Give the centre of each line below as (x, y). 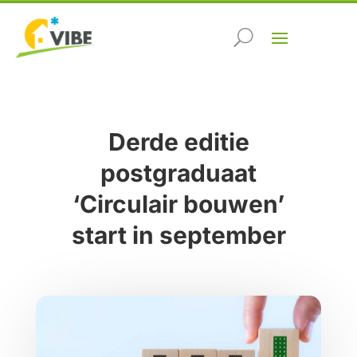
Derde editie (178, 142)
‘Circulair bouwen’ (178, 204)
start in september (178, 235)
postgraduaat (178, 173)
